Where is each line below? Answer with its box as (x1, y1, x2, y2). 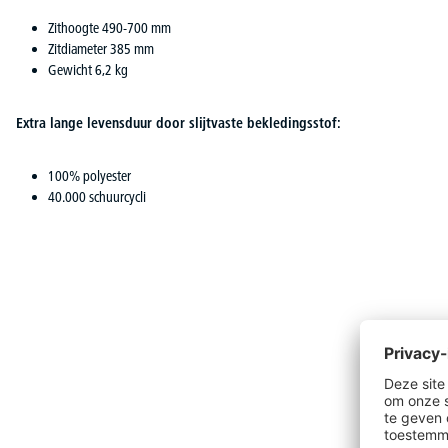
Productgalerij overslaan (15, 363, 141, 382)
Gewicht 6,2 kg (48, 60, 128, 79)
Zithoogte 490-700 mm (48, 18, 171, 37)
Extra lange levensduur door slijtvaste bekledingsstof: (16, 113, 341, 132)
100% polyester (48, 166, 131, 185)
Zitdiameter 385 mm (48, 39, 154, 58)
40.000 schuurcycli (48, 187, 146, 206)
